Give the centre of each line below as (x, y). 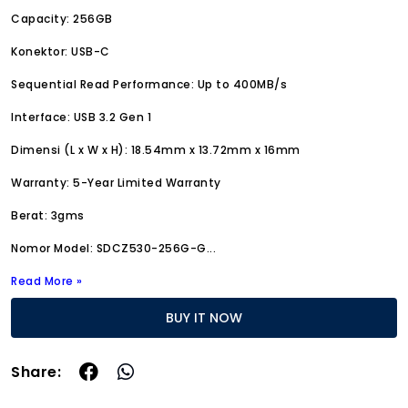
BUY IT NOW (218, 318)
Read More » (47, 281)
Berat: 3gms (48, 215)
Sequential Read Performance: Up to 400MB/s (149, 84)
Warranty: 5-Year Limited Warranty (116, 183)
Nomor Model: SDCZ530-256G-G (109, 248)
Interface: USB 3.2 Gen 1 (81, 117)
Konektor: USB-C (61, 51)
